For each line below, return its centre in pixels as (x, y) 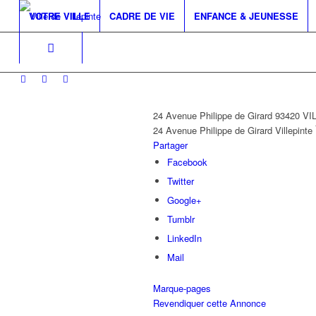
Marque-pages (182, 288)
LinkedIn (184, 238)
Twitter (181, 181)
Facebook (187, 162)
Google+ (184, 200)
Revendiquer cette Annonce (209, 303)
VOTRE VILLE (59, 16)
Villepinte (294, 130)
